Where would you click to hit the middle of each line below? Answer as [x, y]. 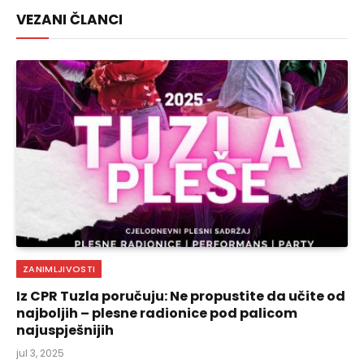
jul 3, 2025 [40, 353]
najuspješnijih [65, 330]
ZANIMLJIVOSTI [59, 269]
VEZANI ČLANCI [69, 20]
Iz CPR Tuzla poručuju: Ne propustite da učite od [181, 296]
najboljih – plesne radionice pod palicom [157, 313]
